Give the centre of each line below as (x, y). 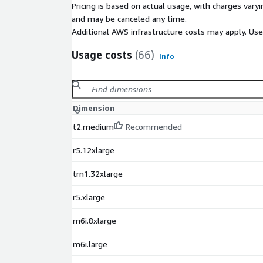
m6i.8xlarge (95, 221)
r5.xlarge (89, 197)
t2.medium (93, 127)
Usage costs (102, 55)
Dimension (94, 108)
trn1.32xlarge (98, 174)
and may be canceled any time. (129, 19)
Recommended (154, 127)
